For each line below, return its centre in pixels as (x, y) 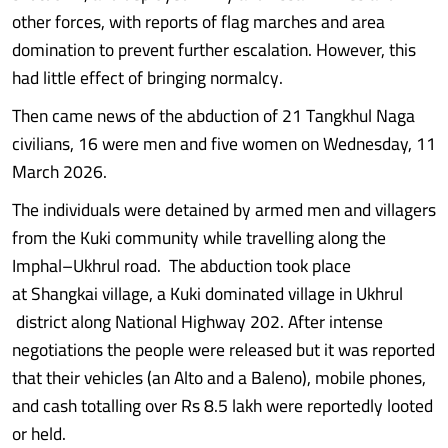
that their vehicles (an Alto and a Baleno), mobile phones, (219, 377)
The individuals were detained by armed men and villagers (224, 209)
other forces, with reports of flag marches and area (198, 21)
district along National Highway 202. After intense (197, 321)
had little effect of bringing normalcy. (147, 77)
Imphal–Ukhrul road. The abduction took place (181, 265)
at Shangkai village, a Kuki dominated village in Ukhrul (207, 293)
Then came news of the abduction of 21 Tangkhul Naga (213, 115)
